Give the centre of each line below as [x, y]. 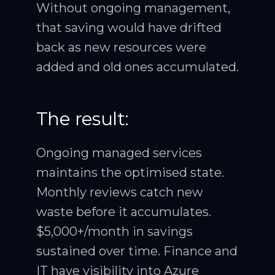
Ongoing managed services [119, 153]
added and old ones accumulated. [137, 67]
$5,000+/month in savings [114, 231]
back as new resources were [121, 47]
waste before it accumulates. [124, 211]
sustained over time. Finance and [137, 251]
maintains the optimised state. [130, 172]
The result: [83, 118]
